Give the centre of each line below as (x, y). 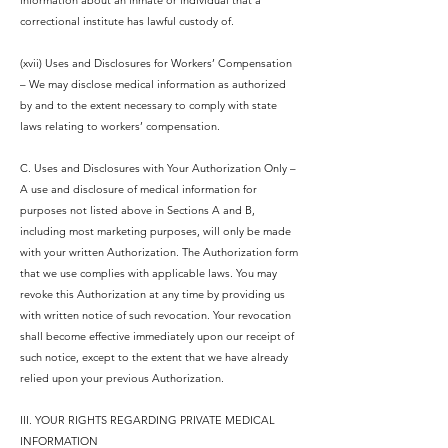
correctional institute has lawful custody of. (127, 21)
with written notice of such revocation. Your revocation (155, 315)
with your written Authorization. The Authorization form (159, 252)
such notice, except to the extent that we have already (154, 357)
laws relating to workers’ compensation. (120, 126)
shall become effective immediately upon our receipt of (157, 336)
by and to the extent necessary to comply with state (148, 105)
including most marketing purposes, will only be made (155, 231)
